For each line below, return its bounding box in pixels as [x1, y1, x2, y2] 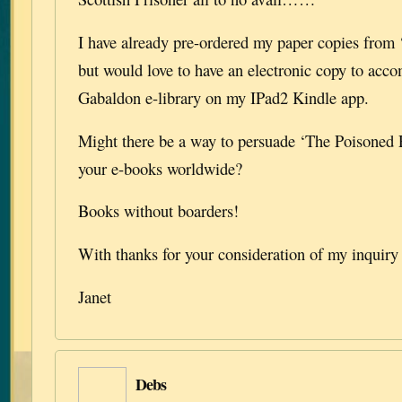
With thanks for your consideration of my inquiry [78, 242, 398, 266]
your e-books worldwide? [78, 156, 242, 179]
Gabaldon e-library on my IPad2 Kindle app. [78, 85, 369, 109]
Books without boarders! [78, 199, 239, 223]
